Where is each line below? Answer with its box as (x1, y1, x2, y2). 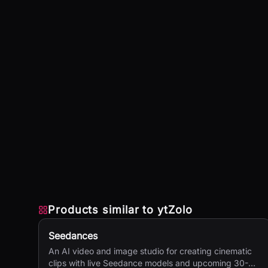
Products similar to (48, 203, 157, 216)
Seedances (48, 230, 98, 242)
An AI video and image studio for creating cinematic (48, 246, 252, 256)
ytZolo (157, 203, 193, 216)
